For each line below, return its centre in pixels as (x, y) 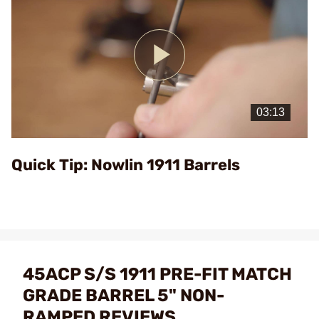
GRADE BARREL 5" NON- (124, 295)
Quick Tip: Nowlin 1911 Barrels (126, 164)
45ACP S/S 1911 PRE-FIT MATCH (157, 274)
